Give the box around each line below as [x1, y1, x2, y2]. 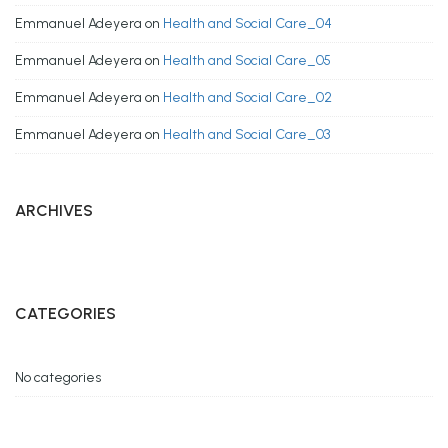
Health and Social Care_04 [163, 14, 332, 32]
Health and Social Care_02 [163, 88, 332, 106]
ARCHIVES [15, 200, 93, 220]
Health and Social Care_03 [163, 125, 330, 143]
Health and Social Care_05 [163, 51, 331, 69]
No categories [15, 368, 101, 386]
